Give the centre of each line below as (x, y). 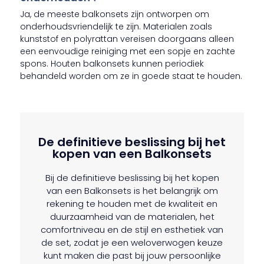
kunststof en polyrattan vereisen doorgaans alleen (127, 39)
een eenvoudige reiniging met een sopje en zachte (128, 51)
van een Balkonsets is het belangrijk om (132, 190)
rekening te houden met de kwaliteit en (132, 203)
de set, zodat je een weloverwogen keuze (132, 242)
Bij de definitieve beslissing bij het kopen (132, 177)
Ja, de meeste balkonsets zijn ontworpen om (115, 14)
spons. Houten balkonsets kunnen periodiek (112, 63)
